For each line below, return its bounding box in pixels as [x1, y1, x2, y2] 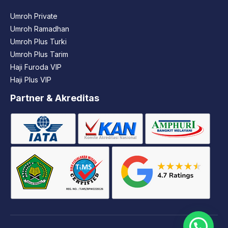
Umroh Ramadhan [10, 24, 69, 34]
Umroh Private [10, 12, 58, 21]
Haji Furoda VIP [10, 63, 62, 72]
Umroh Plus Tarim [10, 50, 68, 59]
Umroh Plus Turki [10, 37, 67, 46]
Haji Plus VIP [10, 75, 51, 84]
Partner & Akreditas [10, 93, 99, 104]
